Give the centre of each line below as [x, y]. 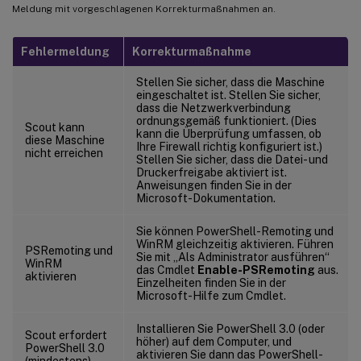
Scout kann [55, 127]
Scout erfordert [66, 335]
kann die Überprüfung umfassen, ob [229, 133]
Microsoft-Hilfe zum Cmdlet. [211, 295]
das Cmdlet [167, 270]
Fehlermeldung [65, 51]
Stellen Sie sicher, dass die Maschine [230, 82]
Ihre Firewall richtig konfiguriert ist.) [229, 146]
